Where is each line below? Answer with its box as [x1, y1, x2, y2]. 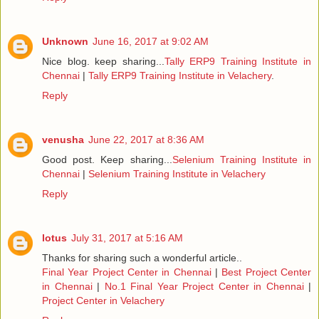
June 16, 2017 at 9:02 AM [93, 36, 209, 48]
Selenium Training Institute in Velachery [88, 168, 266, 180]
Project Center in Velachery [42, 295, 164, 307]
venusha [42, 134, 84, 146]
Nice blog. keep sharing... [42, 56, 164, 68]
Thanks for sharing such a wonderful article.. [42, 252, 242, 264]
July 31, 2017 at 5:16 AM [71, 232, 183, 244]
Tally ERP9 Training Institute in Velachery [88, 70, 271, 82]
